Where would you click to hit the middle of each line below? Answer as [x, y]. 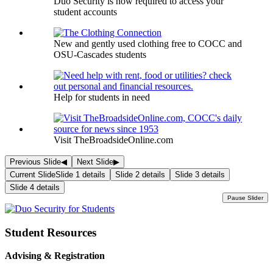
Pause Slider [245, 198]
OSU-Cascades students [100, 55]
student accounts [85, 12]
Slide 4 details [35, 187]
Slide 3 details [200, 175]
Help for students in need [102, 97]
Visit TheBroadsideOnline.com [113, 140]
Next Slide [95, 162]
